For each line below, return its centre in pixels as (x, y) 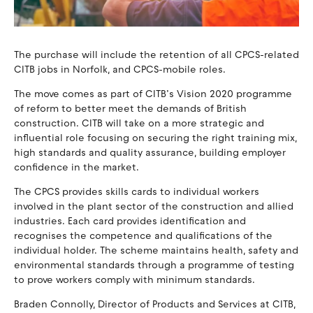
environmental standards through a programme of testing (154, 265)
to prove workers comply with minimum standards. (134, 280)
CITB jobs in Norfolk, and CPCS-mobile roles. (120, 70)
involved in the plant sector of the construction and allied (154, 207)
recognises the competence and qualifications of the (143, 236)
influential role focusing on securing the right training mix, (155, 138)
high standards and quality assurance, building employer (150, 153)
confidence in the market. (77, 168)
